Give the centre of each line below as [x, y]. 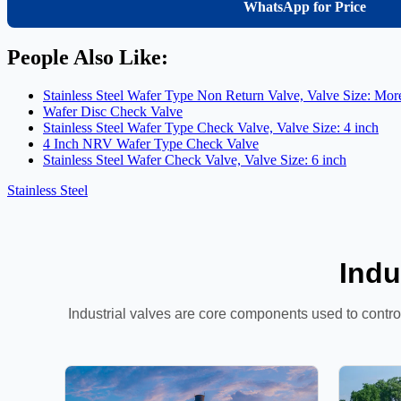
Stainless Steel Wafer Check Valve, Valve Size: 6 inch [195, 160]
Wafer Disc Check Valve [113, 112]
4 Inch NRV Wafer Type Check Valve [151, 144]
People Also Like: [88, 58]
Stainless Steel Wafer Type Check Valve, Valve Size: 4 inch [211, 128]
